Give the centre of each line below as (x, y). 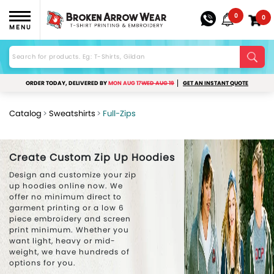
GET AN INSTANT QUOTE (216, 83)
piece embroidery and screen (70, 219)
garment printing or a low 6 (67, 208)
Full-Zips (119, 113)
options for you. (43, 263)
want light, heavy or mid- (62, 241)
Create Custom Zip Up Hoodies (92, 157)
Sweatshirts (72, 113)
